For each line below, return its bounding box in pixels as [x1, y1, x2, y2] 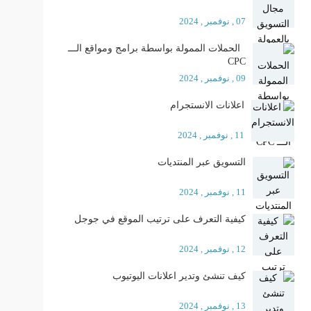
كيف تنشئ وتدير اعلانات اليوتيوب [112, 271, 246, 281]
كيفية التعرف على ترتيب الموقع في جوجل [74, 214, 246, 224]
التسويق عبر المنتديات [157, 157, 246, 167]
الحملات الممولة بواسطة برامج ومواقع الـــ [67, 43, 246, 53]
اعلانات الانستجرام [169, 100, 244, 110]
